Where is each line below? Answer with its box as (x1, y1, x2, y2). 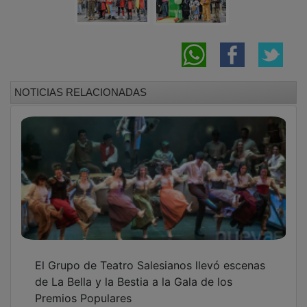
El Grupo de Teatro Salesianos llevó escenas (35, 248, 265, 262)
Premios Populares (35, 281, 132, 295)
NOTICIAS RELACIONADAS (14, 76, 147, 88)
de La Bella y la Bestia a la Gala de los (35, 265, 232, 279)
